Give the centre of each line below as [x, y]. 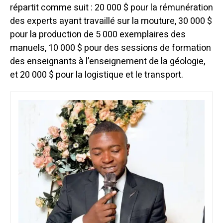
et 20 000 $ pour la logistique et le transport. [97, 75]
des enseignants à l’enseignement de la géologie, [108, 62]
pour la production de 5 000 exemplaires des [98, 35]
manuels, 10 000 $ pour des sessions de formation [111, 48]
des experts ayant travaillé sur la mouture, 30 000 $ [111, 21]
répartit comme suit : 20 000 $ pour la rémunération [111, 8]
